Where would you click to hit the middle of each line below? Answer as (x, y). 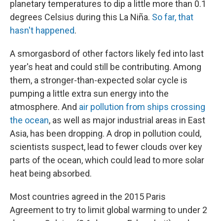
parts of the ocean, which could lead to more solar (107, 160)
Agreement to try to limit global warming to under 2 (109, 210)
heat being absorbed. (51, 173)
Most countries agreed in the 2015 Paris (88, 197)
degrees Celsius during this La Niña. (81, 17)
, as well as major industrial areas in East (127, 120)
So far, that (173, 17)
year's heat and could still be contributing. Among (106, 67)
